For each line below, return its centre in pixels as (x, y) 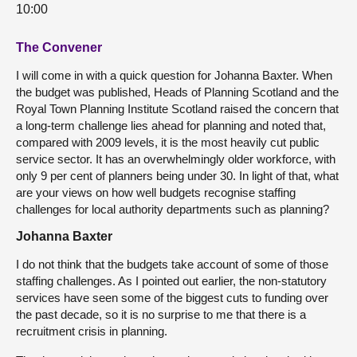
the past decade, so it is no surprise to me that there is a (161, 315)
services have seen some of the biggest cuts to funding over (172, 298)
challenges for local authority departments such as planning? (173, 210)
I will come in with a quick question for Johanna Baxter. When (174, 76)
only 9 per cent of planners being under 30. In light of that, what (177, 176)
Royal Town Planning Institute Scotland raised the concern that (177, 109)
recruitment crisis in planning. (92, 331)
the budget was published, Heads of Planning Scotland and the (177, 92)
